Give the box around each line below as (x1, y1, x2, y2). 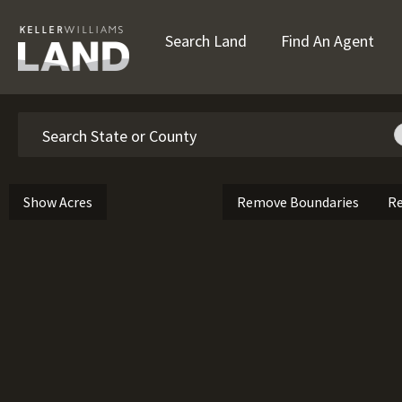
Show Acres (23, 193, 92, 211)
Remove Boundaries (236, 193, 359, 211)
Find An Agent (281, 31, 374, 51)
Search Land (165, 31, 247, 51)
